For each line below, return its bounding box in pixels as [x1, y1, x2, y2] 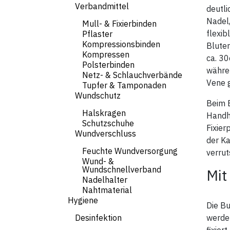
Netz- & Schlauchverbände [82, 70, 182, 80]
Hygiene [68, 195, 98, 205]
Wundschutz [75, 90, 121, 101]
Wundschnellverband [82, 164, 161, 175]
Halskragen [82, 108, 126, 118]
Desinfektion [75, 213, 122, 223]
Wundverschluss [75, 128, 136, 139]
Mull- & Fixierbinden [82, 18, 157, 29]
